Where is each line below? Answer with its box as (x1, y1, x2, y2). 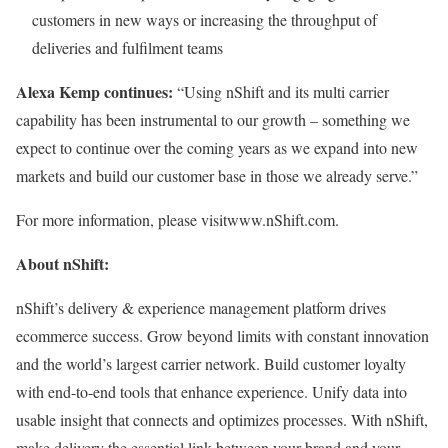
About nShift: (16, 252, 109, 275)
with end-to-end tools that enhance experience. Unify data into (16, 381, 407, 402)
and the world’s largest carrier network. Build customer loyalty (16, 353, 406, 374)
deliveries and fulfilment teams (32, 37, 223, 58)
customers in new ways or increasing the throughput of (32, 9, 377, 30)
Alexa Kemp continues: (16, 80, 173, 103)
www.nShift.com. (227, 209, 339, 230)
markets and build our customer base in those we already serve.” (16, 165, 418, 186)
